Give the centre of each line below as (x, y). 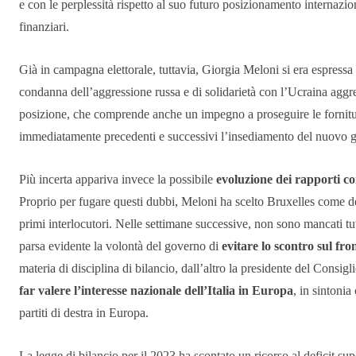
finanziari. (44, 27)
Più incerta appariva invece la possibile (118, 180)
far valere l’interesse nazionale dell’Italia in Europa (156, 291)
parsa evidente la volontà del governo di (119, 246)
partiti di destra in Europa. (84, 313)
